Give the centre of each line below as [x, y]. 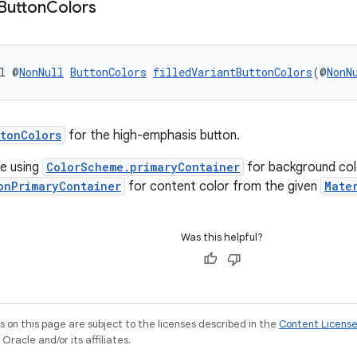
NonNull [41, 72]
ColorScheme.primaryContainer [143, 167]
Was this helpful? [222, 237]
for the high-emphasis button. [153, 135]
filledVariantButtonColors [233, 72]
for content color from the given [223, 186]
